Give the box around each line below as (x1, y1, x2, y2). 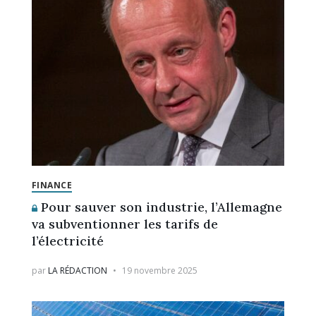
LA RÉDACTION (47, 264, 107, 276)
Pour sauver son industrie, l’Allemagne (37, 198, 282, 215)
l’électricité (31, 232, 104, 249)
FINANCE (31, 178, 73, 191)
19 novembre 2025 (121, 264, 197, 276)
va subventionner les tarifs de (31, 215, 218, 232)
